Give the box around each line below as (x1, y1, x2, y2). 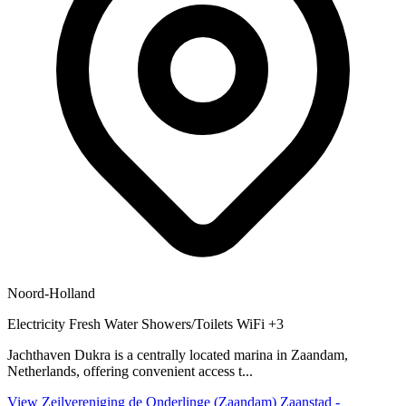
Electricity (7, 316, 69, 332)
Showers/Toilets (141, 316, 237, 332)
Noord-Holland (7, 285, 95, 301)
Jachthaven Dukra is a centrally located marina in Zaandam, (7, 347, 348, 362)
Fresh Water (69, 316, 141, 332)
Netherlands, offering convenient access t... (7, 363, 253, 379)
